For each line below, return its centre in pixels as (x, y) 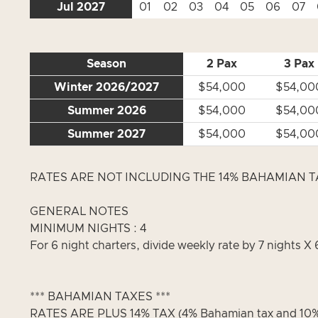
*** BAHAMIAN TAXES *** (100, 297)
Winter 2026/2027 (106, 87)
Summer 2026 (106, 111)
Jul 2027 (81, 7)
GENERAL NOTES (79, 212)
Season (106, 64)
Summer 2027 (106, 134)
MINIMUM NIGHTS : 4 (88, 229)
